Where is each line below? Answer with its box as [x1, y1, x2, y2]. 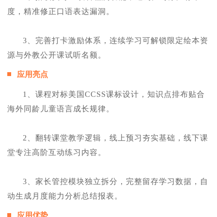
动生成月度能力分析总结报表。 [7, 192, 123, 201]
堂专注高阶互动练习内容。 [7, 148, 106, 157]
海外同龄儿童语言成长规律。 [7, 105, 114, 113]
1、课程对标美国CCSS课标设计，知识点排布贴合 [23, 90, 205, 99]
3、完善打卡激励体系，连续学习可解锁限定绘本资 [23, 36, 208, 45]
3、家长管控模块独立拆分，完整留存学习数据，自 [23, 177, 208, 186]
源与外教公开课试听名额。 [7, 51, 106, 60]
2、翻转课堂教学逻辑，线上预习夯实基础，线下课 [23, 134, 208, 142]
